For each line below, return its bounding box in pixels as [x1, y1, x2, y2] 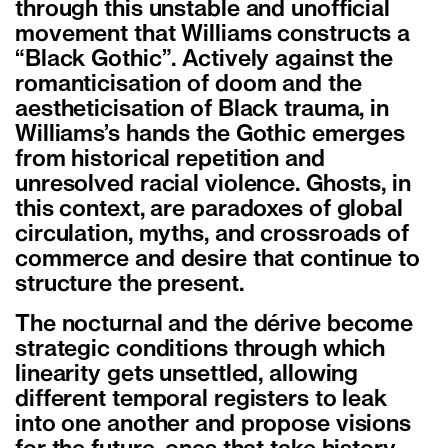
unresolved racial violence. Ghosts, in [15, 175, 411, 196]
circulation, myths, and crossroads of [15, 225, 409, 246]
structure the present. [15, 275, 244, 296]
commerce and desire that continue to [15, 250, 420, 271]
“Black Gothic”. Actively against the [15, 50, 393, 71]
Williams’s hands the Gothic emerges [15, 125, 406, 146]
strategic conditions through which [15, 340, 386, 361]
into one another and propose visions [15, 415, 411, 436]
